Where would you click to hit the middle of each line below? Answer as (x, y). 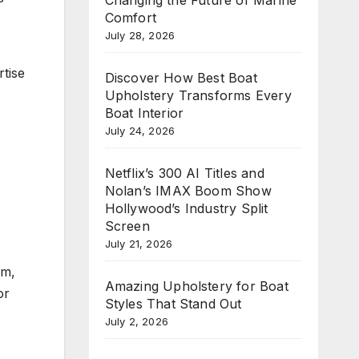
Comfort (130, 17)
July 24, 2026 (140, 130)
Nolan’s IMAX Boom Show (188, 190)
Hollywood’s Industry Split (186, 208)
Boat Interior (144, 113)
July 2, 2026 (136, 321)
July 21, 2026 (139, 243)
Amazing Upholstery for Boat (196, 286)
